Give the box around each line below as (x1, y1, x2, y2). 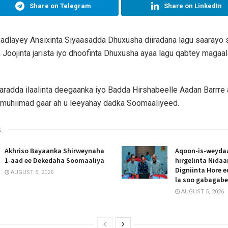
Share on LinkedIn (164, 2, 222, 10)
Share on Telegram (30, 2, 91, 10)
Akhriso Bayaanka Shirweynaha (5, 146, 104, 155)
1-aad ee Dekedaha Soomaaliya (5, 155, 104, 165)
